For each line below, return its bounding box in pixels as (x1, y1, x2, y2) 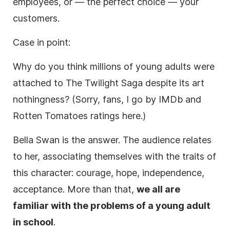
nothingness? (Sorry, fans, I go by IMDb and (13, 93, 201, 105)
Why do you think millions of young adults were (13, 61, 215, 72)
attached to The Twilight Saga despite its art (13, 77, 204, 88)
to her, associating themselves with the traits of (13, 150, 216, 162)
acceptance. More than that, (13, 183, 137, 195)
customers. (13, 12, 60, 24)
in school (13, 216, 53, 227)
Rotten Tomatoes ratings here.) (13, 110, 146, 121)
